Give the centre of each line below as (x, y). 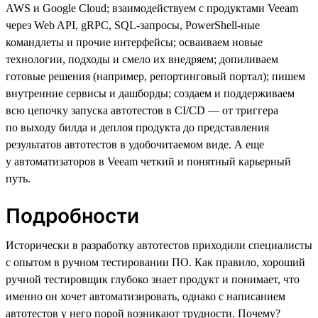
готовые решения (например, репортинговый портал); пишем (155, 76)
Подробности (72, 215)
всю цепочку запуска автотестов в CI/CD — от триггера (142, 110)
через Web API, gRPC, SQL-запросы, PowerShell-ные (133, 25)
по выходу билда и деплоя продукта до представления (137, 127)
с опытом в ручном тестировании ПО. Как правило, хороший (155, 262)
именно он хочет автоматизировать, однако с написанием (146, 296)
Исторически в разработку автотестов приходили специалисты (159, 245)
